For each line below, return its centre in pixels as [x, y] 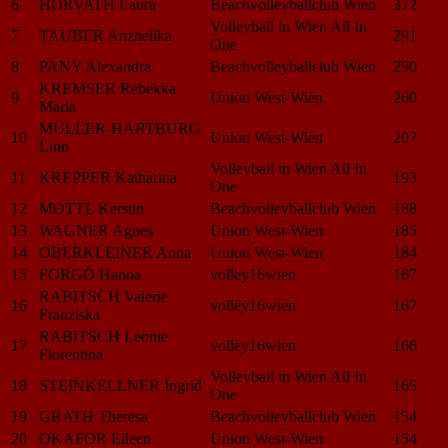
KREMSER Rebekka [107, 88]
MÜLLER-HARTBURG [120, 128]
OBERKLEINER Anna [115, 252]
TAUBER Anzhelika [105, 35]
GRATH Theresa [93, 416]
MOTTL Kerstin [91, 208]
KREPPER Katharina [108, 177]
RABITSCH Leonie [103, 336]
